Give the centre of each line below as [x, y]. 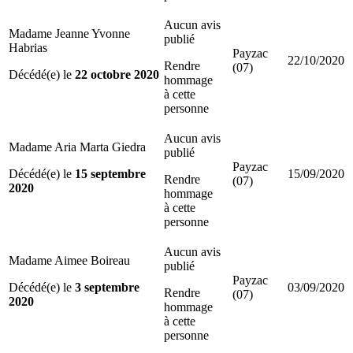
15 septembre [110, 173]
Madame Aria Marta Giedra [77, 147]
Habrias [28, 47]
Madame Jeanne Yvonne [69, 33]
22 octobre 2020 [117, 74]
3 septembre [107, 287]
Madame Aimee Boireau [69, 260]
